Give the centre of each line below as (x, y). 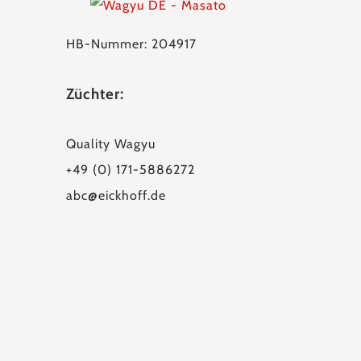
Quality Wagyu (111, 144)
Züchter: (95, 94)
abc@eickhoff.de (116, 195)
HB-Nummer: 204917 (131, 44)
